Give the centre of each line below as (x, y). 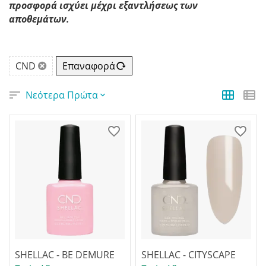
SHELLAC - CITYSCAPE (188, 255)
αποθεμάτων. (39, 19)
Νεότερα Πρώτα (62, 95)
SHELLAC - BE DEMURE (65, 255)
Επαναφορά (89, 66)
